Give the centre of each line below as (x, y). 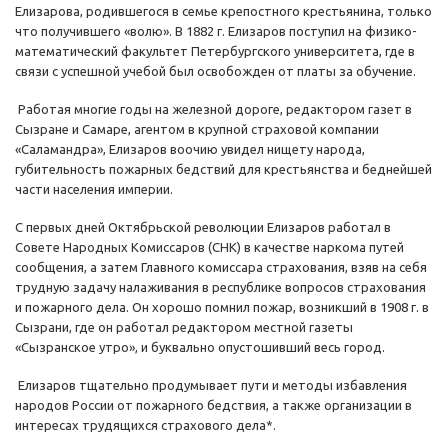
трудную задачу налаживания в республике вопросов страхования (220, 287)
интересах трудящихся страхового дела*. (145, 425)
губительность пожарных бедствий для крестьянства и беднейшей (223, 169)
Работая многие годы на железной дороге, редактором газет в (213, 109)
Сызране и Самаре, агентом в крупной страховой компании (197, 129)
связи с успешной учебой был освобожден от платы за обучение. (215, 71)
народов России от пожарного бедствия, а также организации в (213, 405)
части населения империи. (94, 189)
